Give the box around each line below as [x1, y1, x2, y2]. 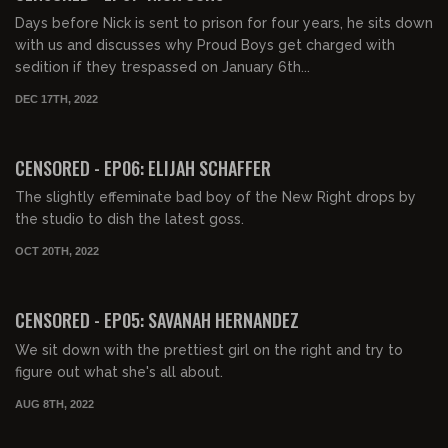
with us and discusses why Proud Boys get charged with [15, 36, 395, 53]
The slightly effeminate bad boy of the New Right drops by [15, 189, 416, 206]
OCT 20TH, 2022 [15, 245, 99, 257]
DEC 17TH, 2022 [15, 92, 98, 105]
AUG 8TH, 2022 [15, 397, 94, 410]
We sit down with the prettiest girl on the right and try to [15, 341, 403, 358]
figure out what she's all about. [15, 363, 223, 380]
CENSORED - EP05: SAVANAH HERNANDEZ [15, 307, 299, 333]
